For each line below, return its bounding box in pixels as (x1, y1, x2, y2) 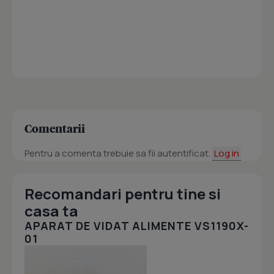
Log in (214, 147, 239, 160)
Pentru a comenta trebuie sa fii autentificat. (24, 147, 212, 160)
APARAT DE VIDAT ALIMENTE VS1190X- (24, 218, 249, 234)
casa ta (24, 201, 78, 221)
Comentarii (24, 121, 85, 136)
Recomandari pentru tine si (24, 183, 221, 204)
